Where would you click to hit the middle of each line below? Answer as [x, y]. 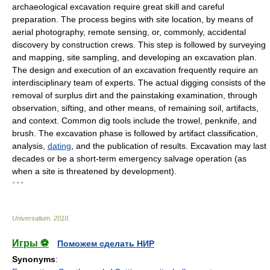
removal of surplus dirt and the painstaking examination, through [135, 95]
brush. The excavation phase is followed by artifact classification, [135, 133]
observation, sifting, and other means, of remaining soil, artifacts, [135, 108]
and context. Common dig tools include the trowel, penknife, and [134, 121]
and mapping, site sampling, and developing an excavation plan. [134, 57]
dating [59, 146]
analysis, [30, 146]
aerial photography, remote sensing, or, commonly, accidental [129, 32]
